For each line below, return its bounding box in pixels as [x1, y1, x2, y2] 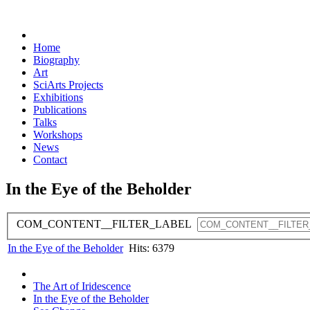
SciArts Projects [33, 79, 103, 91]
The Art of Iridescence [33, 280, 131, 293]
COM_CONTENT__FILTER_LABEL [17, 218, 197, 230]
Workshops [33, 129, 82, 140]
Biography [33, 54, 80, 66]
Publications [33, 104, 86, 116]
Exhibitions [33, 91, 83, 103]
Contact [33, 154, 67, 165]
